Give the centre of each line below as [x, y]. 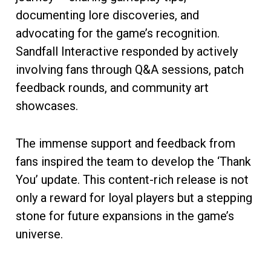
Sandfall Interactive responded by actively [127, 51]
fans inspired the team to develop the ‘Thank [133, 161]
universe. [39, 234]
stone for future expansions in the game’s [125, 216]
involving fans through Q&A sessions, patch [130, 69]
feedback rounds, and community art [112, 87]
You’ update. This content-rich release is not [132, 179]
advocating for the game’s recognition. [118, 33]
